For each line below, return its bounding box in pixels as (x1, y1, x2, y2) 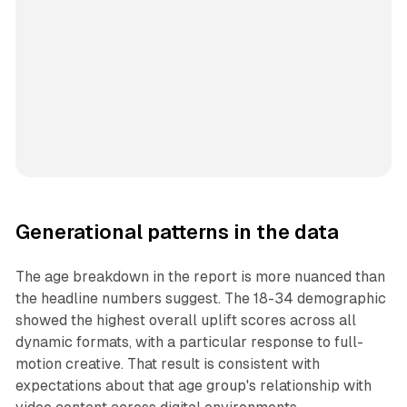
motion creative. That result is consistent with (15, 355, 320, 373)
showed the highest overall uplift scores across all (15, 312, 356, 330)
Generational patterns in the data (15, 221, 339, 244)
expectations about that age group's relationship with (15, 377, 372, 395)
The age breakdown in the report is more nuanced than (15, 268, 385, 286)
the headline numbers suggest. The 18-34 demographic (15, 290, 386, 308)
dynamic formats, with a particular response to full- (15, 333, 363, 352)
